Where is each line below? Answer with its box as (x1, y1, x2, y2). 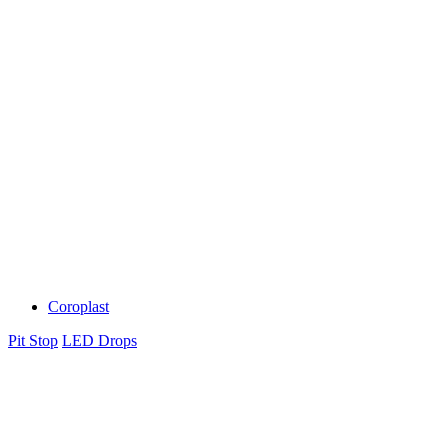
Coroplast (48, 297, 109, 315)
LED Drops (62, 331, 137, 349)
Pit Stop (8, 331, 58, 349)
